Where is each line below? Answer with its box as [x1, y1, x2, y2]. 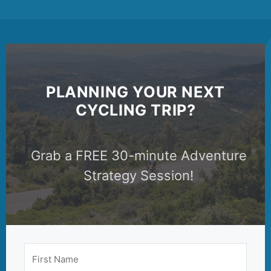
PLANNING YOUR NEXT [46, 83, 225, 101]
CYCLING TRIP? [75, 101, 196, 119]
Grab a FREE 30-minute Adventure [30, 148, 247, 164]
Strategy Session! [83, 168, 194, 184]
